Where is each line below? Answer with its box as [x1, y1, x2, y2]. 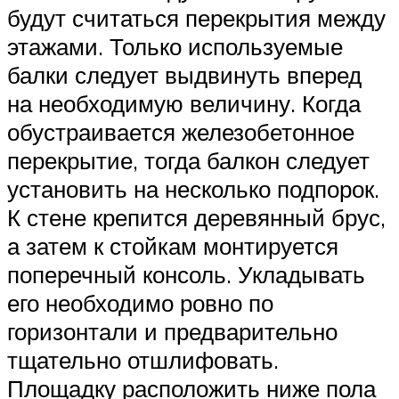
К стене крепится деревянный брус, [7, 203, 386, 232]
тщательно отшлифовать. [7, 346, 279, 375]
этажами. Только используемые [7, 32, 343, 61]
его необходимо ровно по [7, 289, 273, 318]
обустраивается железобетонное [7, 118, 354, 147]
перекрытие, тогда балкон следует [7, 146, 370, 175]
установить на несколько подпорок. [7, 175, 379, 204]
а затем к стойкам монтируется [7, 232, 338, 261]
